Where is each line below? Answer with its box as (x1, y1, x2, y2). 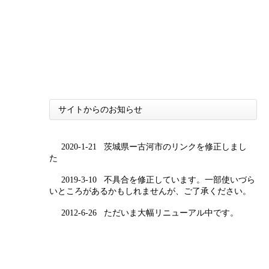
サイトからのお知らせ (58, 104, 142, 114)
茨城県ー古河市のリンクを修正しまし (101, 141, 247, 151)
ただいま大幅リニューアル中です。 (101, 207, 243, 217)
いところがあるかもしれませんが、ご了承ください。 (49, 186, 256, 196)
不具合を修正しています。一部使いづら (101, 174, 255, 184)
